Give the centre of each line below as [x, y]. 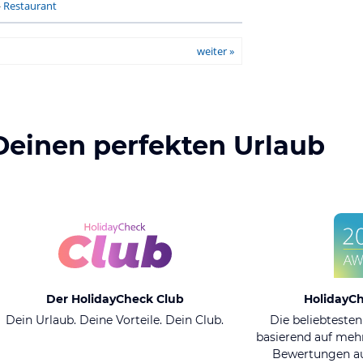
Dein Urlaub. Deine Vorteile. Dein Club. [115, 320]
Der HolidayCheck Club [115, 299]
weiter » [215, 51]
